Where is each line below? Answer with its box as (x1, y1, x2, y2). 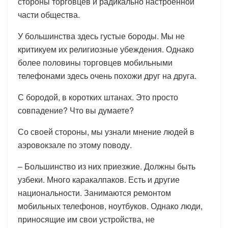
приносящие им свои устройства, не (18, 213, 155, 225)
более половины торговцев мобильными (18, 56, 173, 68)
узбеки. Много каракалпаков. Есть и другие (18, 173, 180, 185)
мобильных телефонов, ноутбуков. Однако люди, (18, 199, 203, 212)
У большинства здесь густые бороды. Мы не (18, 30, 185, 42)
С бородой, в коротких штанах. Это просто (18, 91, 178, 103)
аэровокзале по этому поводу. (18, 138, 132, 151)
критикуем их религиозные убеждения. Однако (18, 43, 194, 55)
